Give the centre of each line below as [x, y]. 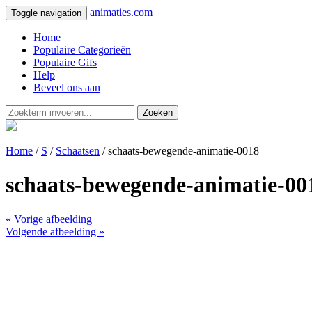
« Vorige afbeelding [49, 219]
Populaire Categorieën [82, 50]
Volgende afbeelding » [55, 231]
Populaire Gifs [65, 62]
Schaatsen [78, 151]
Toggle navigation [46, 13]
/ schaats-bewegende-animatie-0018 [179, 151]
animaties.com [121, 12]
